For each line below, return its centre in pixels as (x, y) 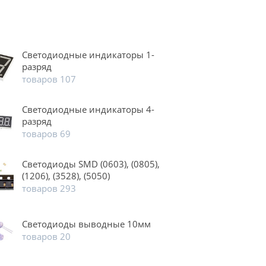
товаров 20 (46, 237)
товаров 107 (49, 79)
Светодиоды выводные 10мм (86, 224)
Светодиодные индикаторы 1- (88, 55)
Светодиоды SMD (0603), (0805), (91, 164)
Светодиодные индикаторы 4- (88, 110)
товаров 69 (46, 134)
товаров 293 (49, 189)
